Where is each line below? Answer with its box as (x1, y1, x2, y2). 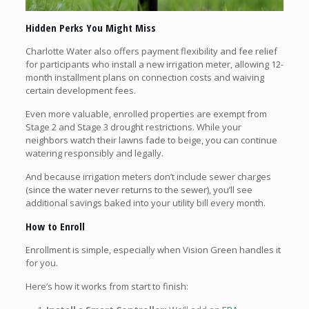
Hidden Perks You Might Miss (25, 20, 156, 34)
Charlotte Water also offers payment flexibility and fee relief (25, 44, 277, 57)
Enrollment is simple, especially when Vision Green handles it (25, 243, 281, 256)
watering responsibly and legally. (25, 146, 163, 159)
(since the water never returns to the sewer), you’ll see (25, 183, 252, 196)
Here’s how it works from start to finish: (25, 279, 188, 292)
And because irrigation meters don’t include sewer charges (25, 170, 271, 183)
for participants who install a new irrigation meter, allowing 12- (25, 57, 283, 70)
